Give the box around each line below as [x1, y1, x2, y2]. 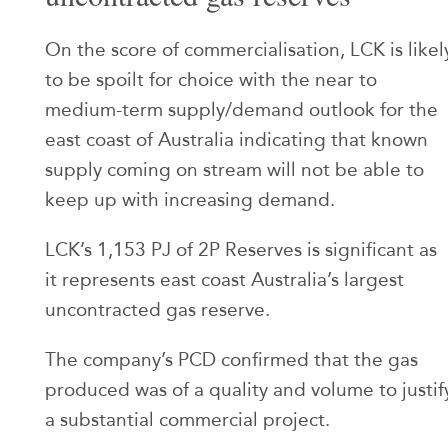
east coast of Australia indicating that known [45, 128, 428, 152]
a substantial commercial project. [45, 408, 330, 432]
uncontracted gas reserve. [45, 298, 270, 322]
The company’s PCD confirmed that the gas [45, 348, 418, 372]
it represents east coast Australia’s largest [45, 268, 404, 292]
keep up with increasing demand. [45, 188, 335, 212]
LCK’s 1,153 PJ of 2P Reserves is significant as [45, 238, 437, 262]
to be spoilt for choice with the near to [45, 68, 377, 92]
